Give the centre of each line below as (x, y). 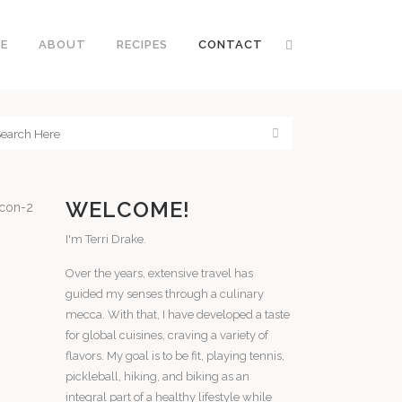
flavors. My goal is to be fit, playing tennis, (175, 356)
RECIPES (142, 44)
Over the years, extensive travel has (160, 273)
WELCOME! (128, 210)
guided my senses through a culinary (165, 294)
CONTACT (231, 44)
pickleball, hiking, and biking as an (158, 376)
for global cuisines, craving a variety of (167, 335)
